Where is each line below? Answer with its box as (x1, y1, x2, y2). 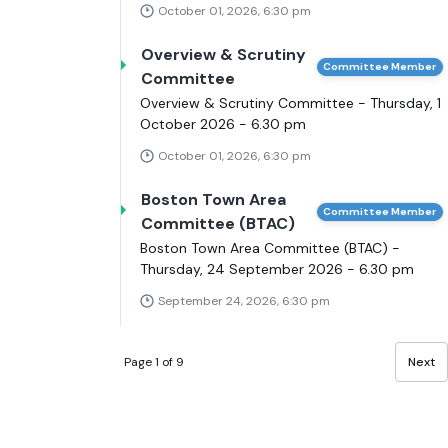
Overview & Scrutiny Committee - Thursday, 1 (140, 94, 441, 113)
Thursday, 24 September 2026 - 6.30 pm (140, 260, 414, 279)
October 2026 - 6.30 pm (140, 115, 306, 134)
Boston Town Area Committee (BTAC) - (140, 239, 400, 258)
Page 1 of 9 (124, 353, 184, 370)
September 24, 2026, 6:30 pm (158, 293, 330, 310)
